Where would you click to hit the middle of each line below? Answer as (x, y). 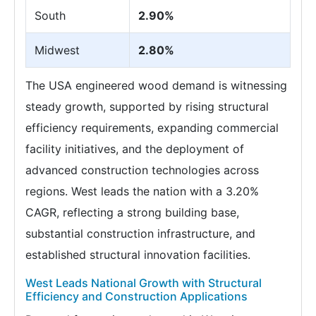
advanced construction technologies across (142, 170)
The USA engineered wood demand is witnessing (156, 86)
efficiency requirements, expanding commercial (152, 128)
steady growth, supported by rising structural (147, 107)
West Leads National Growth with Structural (144, 283)
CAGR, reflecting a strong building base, (132, 213)
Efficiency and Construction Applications (136, 297)
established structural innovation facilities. (138, 255)
